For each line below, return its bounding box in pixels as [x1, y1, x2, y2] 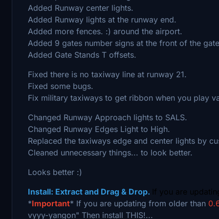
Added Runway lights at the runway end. [28, 14, 176, 24]
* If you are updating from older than [70, 198, 208, 208]
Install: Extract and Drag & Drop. [28, 186, 152, 197]
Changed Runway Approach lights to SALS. [28, 112, 187, 122]
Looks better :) [28, 167, 82, 177]
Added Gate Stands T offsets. [28, 49, 136, 60]
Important [32, 198, 70, 208]
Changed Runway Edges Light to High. [28, 124, 170, 134]
